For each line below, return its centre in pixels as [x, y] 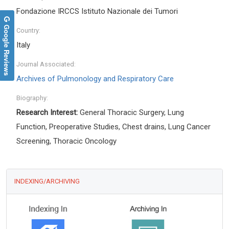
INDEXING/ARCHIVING [47, 181]
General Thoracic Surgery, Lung [131, 113]
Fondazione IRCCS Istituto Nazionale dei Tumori [97, 12]
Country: [28, 31]
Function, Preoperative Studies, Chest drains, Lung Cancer [113, 127]
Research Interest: [47, 113]
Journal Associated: [46, 64]
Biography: [32, 98]
